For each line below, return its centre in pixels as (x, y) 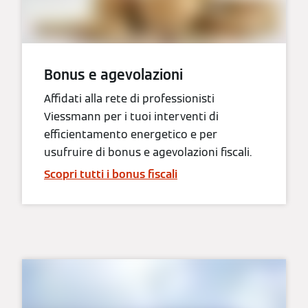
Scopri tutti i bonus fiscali (111, 175)
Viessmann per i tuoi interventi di (131, 117)
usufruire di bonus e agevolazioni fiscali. (148, 153)
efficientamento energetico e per (131, 135)
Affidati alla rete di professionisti (129, 99)
